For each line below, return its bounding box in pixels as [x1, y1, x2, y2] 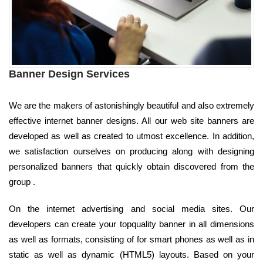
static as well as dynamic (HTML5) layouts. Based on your [9, 249, 254, 259]
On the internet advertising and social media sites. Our [9, 203, 254, 214]
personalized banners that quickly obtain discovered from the [9, 161, 254, 171]
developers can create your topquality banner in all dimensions [9, 218, 254, 229]
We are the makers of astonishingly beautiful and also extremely [9, 100, 254, 110]
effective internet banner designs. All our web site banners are [9, 115, 254, 126]
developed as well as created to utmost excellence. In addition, [9, 130, 254, 141]
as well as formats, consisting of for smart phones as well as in [9, 234, 254, 244]
